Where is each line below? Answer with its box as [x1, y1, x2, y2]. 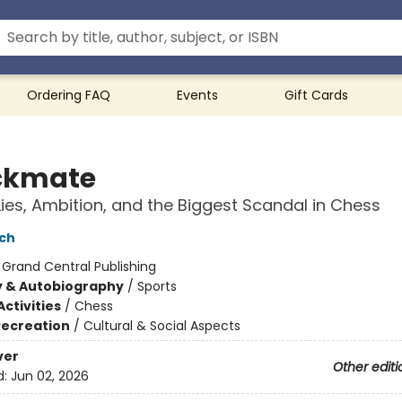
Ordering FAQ [27, 86, 110, 104]
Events [177, 86, 218, 104]
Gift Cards [284, 86, 348, 104]
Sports [136, 277, 177, 295]
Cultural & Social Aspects [83, 317, 240, 335]
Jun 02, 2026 [10, 367, 89, 386]
